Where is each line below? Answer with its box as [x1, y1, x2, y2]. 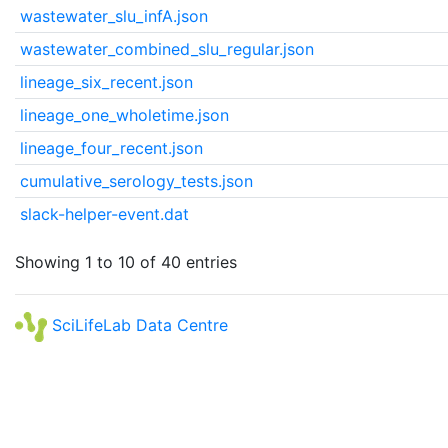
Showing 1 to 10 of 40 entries [15, 251, 237, 272]
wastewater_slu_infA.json [19, 6, 208, 26]
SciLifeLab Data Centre [47, 315, 228, 336]
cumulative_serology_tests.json [19, 171, 253, 191]
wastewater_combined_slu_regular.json [19, 39, 314, 59]
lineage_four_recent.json [19, 138, 203, 158]
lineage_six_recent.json [19, 72, 193, 92]
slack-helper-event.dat [19, 204, 189, 224]
